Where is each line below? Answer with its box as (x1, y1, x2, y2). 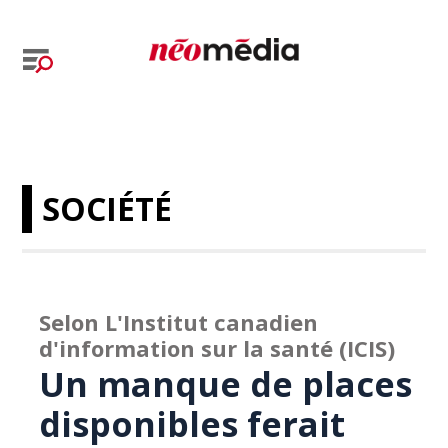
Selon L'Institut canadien (39, 307, 319, 337)
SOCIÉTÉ (42, 187, 173, 230)
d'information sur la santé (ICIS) (39, 333, 396, 363)
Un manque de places (39, 361, 413, 407)
